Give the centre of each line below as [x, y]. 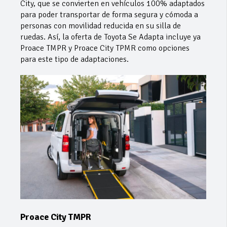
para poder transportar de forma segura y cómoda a [109, 14]
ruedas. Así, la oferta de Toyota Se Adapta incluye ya [110, 37]
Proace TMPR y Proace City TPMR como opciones [105, 48]
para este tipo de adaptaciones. [74, 59]
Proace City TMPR [56, 217]
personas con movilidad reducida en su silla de [101, 26]
